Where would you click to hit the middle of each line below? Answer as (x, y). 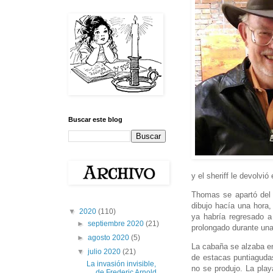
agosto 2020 (110, 238)
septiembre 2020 (117, 224)
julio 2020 (105, 252)
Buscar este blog (95, 120)
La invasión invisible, (121, 264)
